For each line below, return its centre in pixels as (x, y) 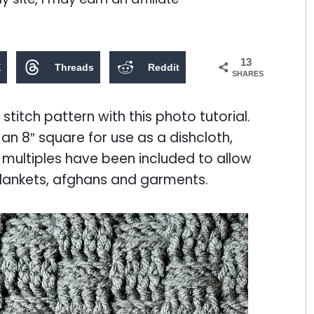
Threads (74, 67)
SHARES (247, 73)
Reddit (163, 67)
